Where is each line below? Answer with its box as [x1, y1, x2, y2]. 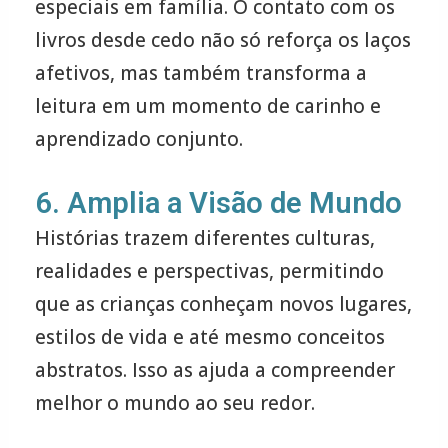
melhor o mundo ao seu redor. [34, 390, 315, 417]
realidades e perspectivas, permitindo [34, 258, 384, 285]
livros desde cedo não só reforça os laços [34, 26, 411, 53]
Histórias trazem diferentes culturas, [34, 225, 375, 252]
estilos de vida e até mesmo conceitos [34, 324, 385, 351]
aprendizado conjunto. [34, 125, 243, 152]
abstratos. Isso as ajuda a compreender [34, 357, 395, 384]
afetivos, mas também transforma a [34, 59, 367, 86]
